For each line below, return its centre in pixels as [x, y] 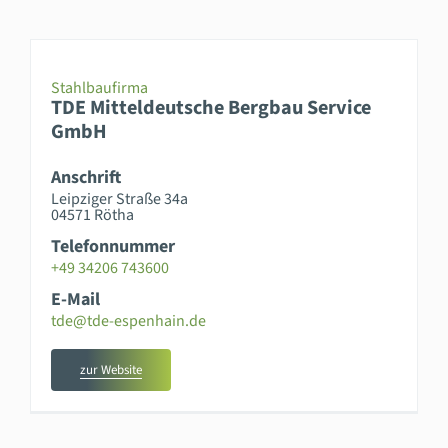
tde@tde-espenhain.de [128, 320]
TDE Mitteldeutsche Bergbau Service [210, 107]
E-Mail [75, 299]
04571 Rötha [92, 214]
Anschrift [85, 177]
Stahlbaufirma [99, 87]
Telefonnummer [112, 246]
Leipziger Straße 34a [119, 198]
